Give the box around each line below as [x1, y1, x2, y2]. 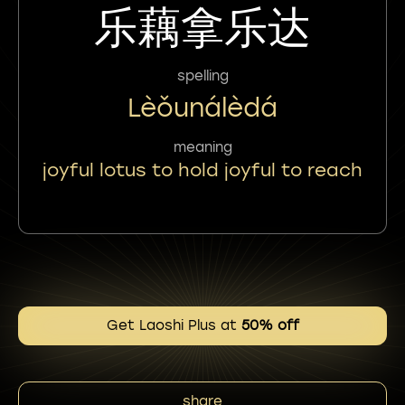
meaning [173, 138, 232, 155]
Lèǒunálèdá [127, 91, 278, 123]
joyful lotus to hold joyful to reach [42, 158, 363, 181]
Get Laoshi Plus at [106, 317, 241, 334]
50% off [240, 317, 299, 334]
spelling [176, 67, 229, 84]
